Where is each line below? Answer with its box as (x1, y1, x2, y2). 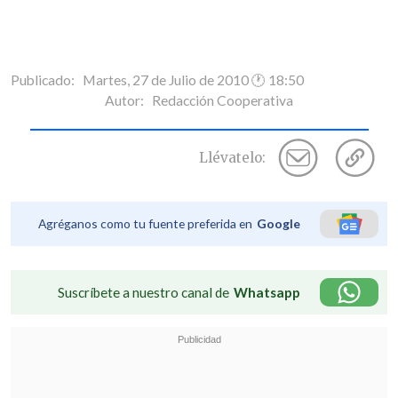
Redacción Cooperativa (152, 92, 293, 108)
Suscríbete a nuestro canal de (58, 284, 229, 301)
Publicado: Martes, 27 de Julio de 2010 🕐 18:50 (11, 71, 304, 88)
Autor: (105, 92, 152, 108)
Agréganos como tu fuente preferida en (38, 216, 252, 232)
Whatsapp (234, 284, 300, 301)
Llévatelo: (199, 148, 266, 166)
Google (257, 216, 300, 232)
